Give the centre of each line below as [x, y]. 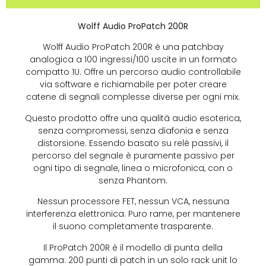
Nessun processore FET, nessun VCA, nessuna [133, 202]
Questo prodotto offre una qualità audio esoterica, [133, 118]
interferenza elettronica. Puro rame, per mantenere [133, 214]
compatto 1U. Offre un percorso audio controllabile [133, 72]
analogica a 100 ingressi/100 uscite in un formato [133, 60]
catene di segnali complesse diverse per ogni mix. [133, 97]
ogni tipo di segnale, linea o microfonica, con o [133, 168]
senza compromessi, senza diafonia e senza [133, 130]
